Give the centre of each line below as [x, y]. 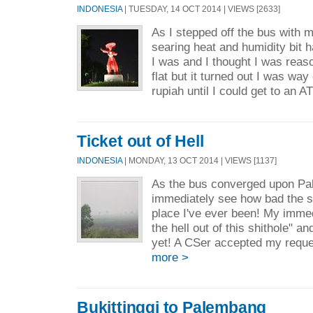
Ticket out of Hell [140, 141]
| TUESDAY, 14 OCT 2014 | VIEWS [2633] [201, 8]
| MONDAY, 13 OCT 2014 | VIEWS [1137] [199, 160]
